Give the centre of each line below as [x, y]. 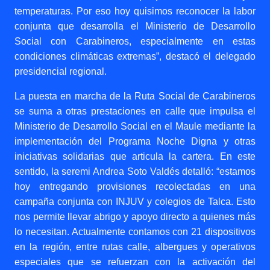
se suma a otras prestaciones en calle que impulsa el [135, 111]
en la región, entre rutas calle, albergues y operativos [135, 247]
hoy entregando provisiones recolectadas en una [135, 187]
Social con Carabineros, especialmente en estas [135, 41]
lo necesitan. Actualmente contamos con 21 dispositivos [135, 232]
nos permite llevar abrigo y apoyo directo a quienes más [135, 217]
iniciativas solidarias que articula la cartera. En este [135, 156]
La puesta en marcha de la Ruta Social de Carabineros [135, 96]
